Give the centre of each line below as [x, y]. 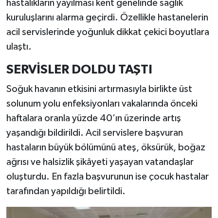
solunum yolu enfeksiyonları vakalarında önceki [102, 103]
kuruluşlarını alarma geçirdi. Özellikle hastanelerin [107, 18]
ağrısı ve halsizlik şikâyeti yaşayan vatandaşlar [100, 162]
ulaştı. [19, 47]
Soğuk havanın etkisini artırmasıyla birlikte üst [99, 89]
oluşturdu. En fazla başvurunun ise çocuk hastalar [107, 176]
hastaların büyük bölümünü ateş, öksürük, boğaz [106, 147]
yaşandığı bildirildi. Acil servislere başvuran [94, 133]
